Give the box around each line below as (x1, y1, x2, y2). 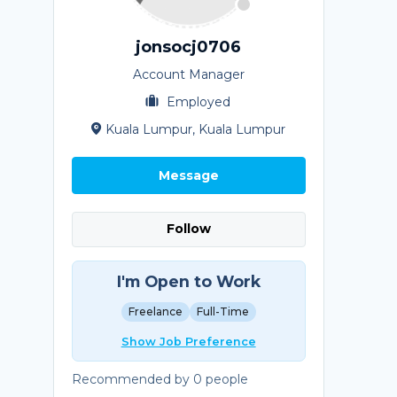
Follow (166, 221, 211, 237)
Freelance (128, 304, 183, 318)
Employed (163, 93, 231, 110)
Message (158, 167, 219, 183)
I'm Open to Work (116, 271, 261, 291)
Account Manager (132, 66, 245, 82)
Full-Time (196, 304, 249, 318)
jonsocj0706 (136, 36, 242, 57)
